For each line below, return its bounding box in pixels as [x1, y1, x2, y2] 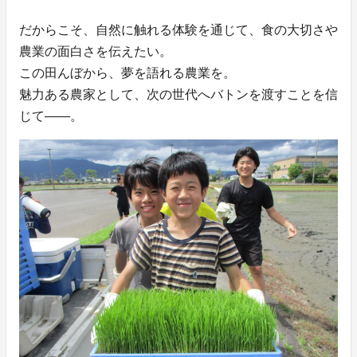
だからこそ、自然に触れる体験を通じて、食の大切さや [19, 23, 338, 37]
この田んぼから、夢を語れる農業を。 [19, 66, 236, 80]
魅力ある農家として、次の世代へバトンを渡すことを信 [19, 88, 338, 102]
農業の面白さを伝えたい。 [19, 45, 172, 59]
